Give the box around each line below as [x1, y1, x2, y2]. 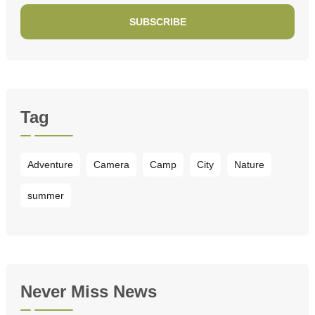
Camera [94, 158, 129, 170]
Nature [234, 158, 264, 170]
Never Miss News [20, 281, 157, 301]
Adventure [27, 158, 73, 170]
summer [27, 189, 64, 201]
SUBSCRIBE [129, 16, 186, 28]
